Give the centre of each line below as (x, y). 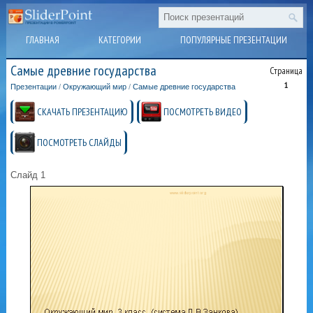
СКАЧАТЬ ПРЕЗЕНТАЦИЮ (83, 112)
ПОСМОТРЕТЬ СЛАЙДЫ (80, 143)
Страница (286, 71)
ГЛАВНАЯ (42, 40)
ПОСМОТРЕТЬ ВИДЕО (203, 112)
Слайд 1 (28, 175)
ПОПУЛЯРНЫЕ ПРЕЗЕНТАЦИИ (234, 40)
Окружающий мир (95, 87)
